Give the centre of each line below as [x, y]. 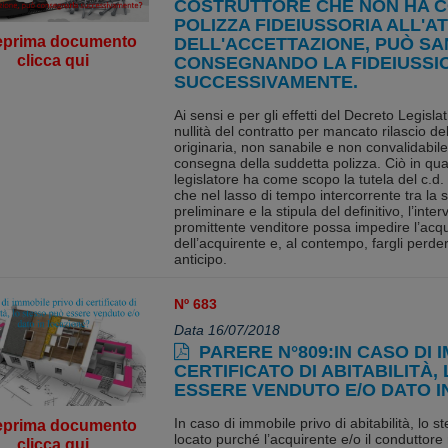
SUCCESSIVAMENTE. [265, 82]
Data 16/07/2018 [226, 330]
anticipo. [200, 259]
